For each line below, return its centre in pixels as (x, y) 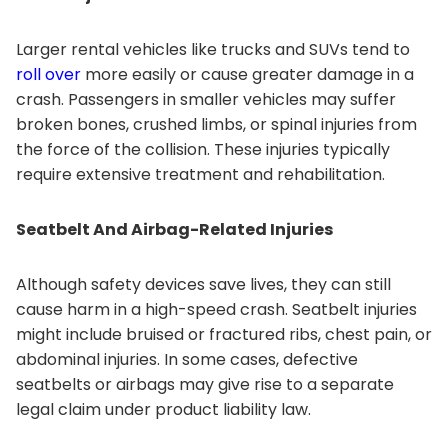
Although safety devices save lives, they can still (203, 284)
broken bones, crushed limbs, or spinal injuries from (216, 124)
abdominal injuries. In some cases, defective (187, 359)
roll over (48, 74)
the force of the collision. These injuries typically (203, 149)
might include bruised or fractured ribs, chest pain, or (224, 334)
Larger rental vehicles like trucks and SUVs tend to (213, 49)
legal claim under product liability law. (163, 409)
